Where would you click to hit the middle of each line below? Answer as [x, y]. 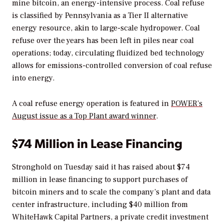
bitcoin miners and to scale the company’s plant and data [111, 192]
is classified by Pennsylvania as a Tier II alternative [100, 16]
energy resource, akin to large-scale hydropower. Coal [106, 28]
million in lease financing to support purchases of [100, 179]
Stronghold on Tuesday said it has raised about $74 [101, 167]
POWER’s [187, 104]
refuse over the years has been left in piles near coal [103, 41]
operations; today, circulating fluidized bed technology [108, 53]
